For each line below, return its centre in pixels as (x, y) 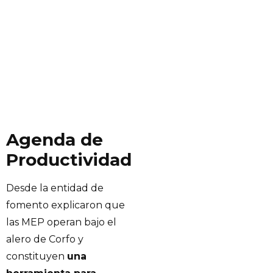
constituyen (37, 257)
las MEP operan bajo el (61, 222)
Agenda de (55, 140)
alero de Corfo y (45, 239)
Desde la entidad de (55, 188)
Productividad (69, 160)
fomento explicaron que (66, 205)
